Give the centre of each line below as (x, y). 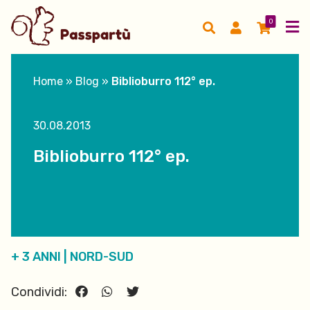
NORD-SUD (102, 257)
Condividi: (40, 292)
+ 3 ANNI (36, 257)
